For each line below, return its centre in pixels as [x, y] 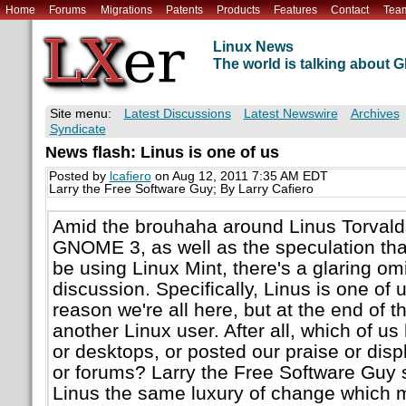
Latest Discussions [177, 114]
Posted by [79, 177]
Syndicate [77, 130]
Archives [375, 114]
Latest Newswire [290, 114]
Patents [184, 10]
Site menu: [80, 114]
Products [238, 10]
